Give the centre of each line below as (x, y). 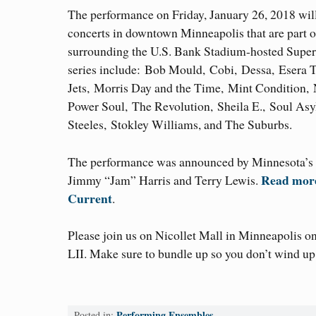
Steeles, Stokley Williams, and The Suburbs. (180, 124)
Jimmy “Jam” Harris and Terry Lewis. (164, 180)
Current (90, 198)
